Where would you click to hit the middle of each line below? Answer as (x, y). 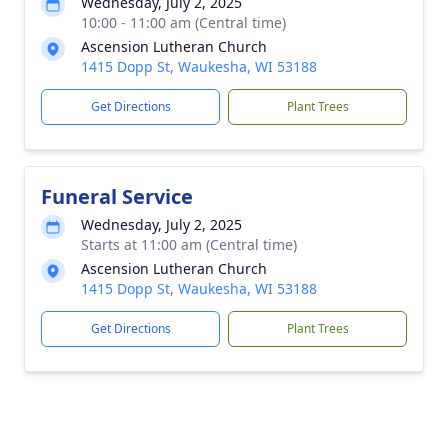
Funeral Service (117, 196)
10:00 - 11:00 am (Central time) (183, 22)
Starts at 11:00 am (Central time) (189, 244)
